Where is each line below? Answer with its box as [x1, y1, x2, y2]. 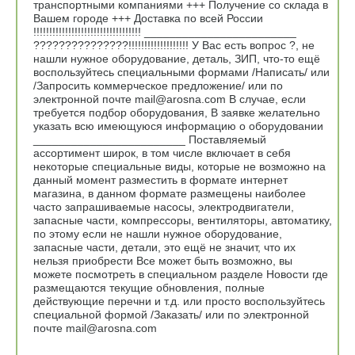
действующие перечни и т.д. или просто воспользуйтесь [33, 294, 325, 307]
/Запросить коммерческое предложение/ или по [33, 78, 283, 92]
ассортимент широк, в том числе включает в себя [33, 146, 291, 159]
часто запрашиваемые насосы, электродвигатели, [33, 200, 294, 213]
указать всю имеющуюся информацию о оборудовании [33, 119, 323, 132]
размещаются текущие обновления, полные [33, 281, 265, 294]
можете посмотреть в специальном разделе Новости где [33, 267, 328, 281]
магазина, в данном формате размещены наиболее [33, 186, 306, 200]
